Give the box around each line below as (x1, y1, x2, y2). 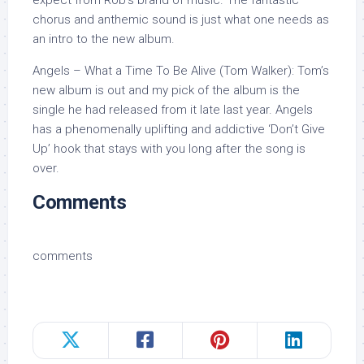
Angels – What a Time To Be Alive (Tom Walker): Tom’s (32, 63, 329, 78)
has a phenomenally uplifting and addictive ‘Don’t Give (32, 121, 325, 136)
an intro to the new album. (32, 31, 175, 46)
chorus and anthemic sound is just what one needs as (32, 11, 329, 27)
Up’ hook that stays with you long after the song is (32, 141, 305, 156)
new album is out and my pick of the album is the (32, 82, 300, 97)
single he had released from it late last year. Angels (32, 102, 313, 117)
